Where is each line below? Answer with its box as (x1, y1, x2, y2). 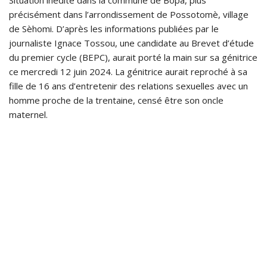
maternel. (9, 108, 48, 121)
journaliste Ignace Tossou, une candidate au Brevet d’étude (9, 37, 254, 49)
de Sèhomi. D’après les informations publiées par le (9, 23, 219, 35)
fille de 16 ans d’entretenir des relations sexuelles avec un (9, 80, 248, 92)
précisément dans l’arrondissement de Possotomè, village (9, 8, 249, 21)
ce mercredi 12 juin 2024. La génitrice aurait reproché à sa (9, 66, 247, 78)
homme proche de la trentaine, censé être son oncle (9, 94, 223, 107)
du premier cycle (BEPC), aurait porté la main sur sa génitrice (9, 51, 257, 64)
